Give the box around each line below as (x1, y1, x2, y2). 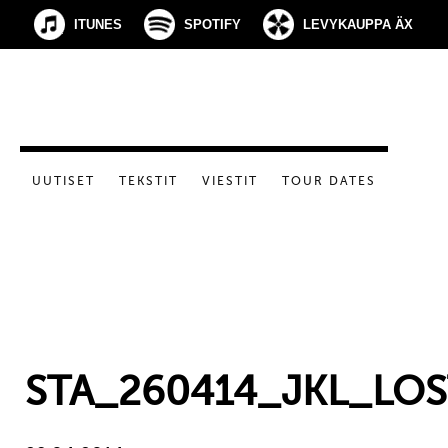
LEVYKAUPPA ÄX (303, 17, 413, 32)
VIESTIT (202, 174, 258, 188)
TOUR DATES (282, 174, 376, 188)
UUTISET (32, 174, 95, 188)
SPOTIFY (184, 17, 241, 32)
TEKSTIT (119, 174, 178, 188)
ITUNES (74, 17, 122, 32)
